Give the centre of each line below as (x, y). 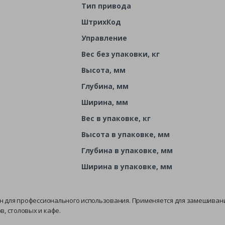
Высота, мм (103, 70)
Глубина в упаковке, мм (127, 151)
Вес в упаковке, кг (116, 119)
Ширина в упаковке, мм (127, 167)
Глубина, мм (105, 86)
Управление (104, 38)
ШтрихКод (101, 22)
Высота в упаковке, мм (125, 135)
